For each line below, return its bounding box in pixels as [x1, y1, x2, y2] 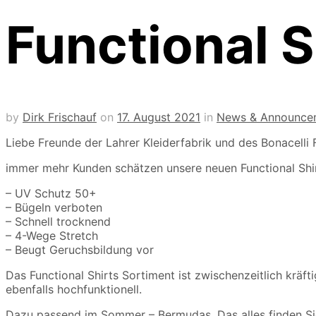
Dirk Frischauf [23, 110, 97, 125]
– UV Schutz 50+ [6, 186, 97, 201]
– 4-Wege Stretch [6, 229, 98, 243]
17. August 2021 [117, 110, 200, 125]
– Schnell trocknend [6, 214, 111, 229]
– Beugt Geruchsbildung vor [6, 243, 154, 257]
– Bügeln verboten [6, 200, 102, 215]
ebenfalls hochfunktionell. [6, 282, 142, 297]
